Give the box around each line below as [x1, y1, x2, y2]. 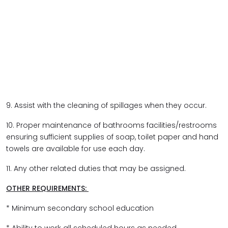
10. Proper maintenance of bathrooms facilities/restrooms [6, 120, 217, 130]
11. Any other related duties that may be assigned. [6, 163, 186, 174]
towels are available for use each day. [6, 144, 147, 154]
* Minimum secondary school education [6, 203, 156, 213]
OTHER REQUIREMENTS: [6, 183, 89, 193]
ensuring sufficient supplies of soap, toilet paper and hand [6, 132, 218, 142]
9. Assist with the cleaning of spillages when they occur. [6, 100, 209, 110]
